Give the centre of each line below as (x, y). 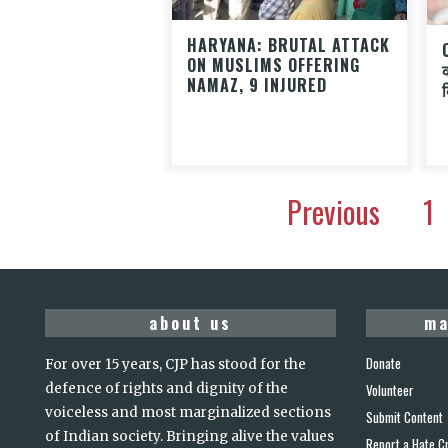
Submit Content (404, 416)
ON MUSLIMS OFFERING (273, 64)
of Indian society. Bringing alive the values (189, 436)
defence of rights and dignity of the (166, 388)
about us (190, 322)
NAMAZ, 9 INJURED (257, 84)
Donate (383, 362)
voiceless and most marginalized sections (188, 412)
